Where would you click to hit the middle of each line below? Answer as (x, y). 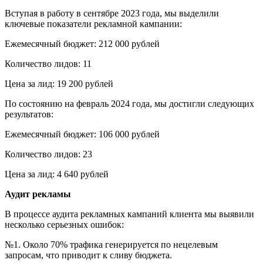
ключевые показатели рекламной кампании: (93, 23)
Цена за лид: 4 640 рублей (57, 174)
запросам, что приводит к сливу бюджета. (88, 255)
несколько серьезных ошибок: (64, 224)
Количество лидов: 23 (48, 154)
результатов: (29, 114)
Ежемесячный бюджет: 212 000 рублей (82, 43)
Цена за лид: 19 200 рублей (59, 83)
